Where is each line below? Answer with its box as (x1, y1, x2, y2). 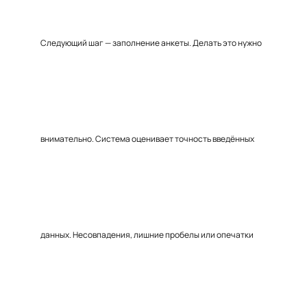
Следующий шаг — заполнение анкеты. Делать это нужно (40, 37, 262, 49)
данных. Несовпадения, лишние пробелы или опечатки (40, 229, 254, 241)
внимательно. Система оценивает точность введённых (40, 133, 254, 145)
